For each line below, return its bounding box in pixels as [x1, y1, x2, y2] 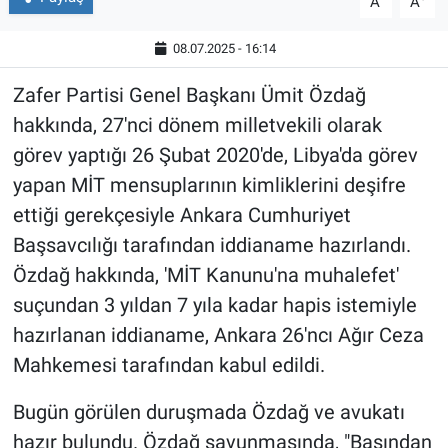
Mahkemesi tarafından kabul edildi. [12, 353, 325, 378]
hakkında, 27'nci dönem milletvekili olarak [12, 113, 382, 138]
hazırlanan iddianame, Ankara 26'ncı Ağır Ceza [12, 323, 424, 348]
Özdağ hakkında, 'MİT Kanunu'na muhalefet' [12, 263, 399, 288]
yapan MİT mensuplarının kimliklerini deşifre [12, 173, 406, 198]
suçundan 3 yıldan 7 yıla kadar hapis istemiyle [12, 293, 417, 318]
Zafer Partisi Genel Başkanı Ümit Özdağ [12, 83, 366, 108]
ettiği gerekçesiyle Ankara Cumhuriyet [12, 203, 351, 228]
